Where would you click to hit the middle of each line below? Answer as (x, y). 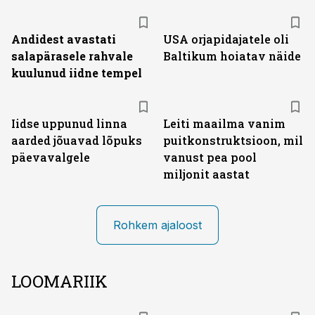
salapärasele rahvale (72, 56)
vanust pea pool (210, 157)
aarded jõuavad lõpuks (77, 140)
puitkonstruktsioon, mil (233, 140)
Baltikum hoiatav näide (232, 56)
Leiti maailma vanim (224, 123)
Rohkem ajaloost (157, 225)
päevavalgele (51, 157)
